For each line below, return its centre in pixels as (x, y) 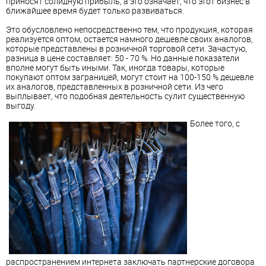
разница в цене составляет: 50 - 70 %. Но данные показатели (123, 58)
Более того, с (215, 123)
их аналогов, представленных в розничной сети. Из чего (115, 87)
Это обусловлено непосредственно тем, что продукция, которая (129, 30)
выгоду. (21, 106)
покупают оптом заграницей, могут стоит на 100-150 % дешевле (130, 77)
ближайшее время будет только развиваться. (95, 11)
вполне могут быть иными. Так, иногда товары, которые (115, 68)
